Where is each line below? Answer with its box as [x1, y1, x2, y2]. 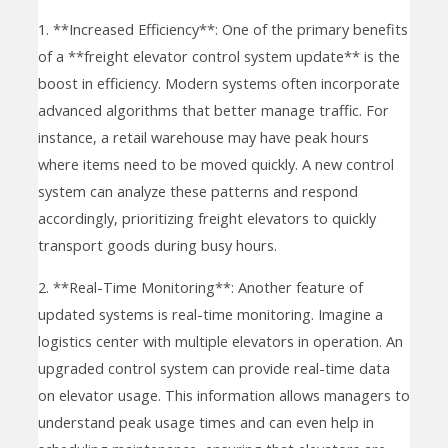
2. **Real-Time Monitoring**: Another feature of [37, 276, 363, 297]
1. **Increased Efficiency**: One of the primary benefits [37, 19, 408, 40]
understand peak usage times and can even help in [37, 411, 374, 432]
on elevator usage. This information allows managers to [37, 384, 410, 405]
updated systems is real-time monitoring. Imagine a [37, 303, 383, 324]
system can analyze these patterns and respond [37, 181, 358, 202]
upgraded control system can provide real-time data [37, 357, 390, 378]
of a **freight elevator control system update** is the [37, 46, 400, 67]
